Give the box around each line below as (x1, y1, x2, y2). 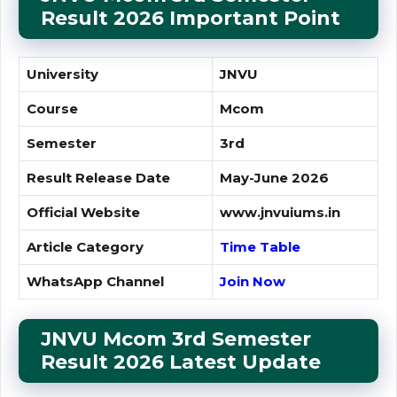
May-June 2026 (220, 168, 329, 186)
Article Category (27, 237, 144, 255)
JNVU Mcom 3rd (41, 327, 206, 352)
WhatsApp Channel (27, 272, 164, 290)
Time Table (220, 237, 300, 255)
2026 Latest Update (113, 350, 321, 375)
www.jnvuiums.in (220, 203, 340, 221)
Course (27, 99, 82, 117)
